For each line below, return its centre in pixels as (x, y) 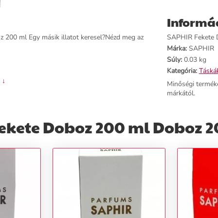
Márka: (177, 48)
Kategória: (182, 71)
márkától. (181, 93)
